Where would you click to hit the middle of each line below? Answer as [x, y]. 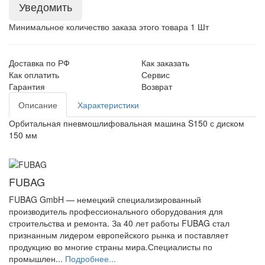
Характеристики [108, 104]
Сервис [156, 74]
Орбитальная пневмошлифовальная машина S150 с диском [127, 123]
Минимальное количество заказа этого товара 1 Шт [109, 26]
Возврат [157, 86]
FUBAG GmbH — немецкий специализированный [105, 199]
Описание [38, 104]
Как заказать [165, 62]
